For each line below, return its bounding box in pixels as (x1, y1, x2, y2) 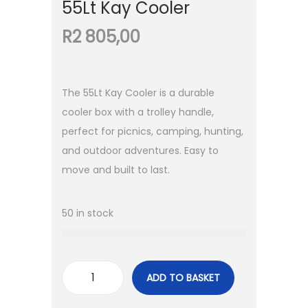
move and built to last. (62, 163, 170, 177)
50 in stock (62, 206, 113, 221)
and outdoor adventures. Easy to (62, 144, 219, 158)
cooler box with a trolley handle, (62, 105, 214, 120)
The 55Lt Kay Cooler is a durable (62, 86, 214, 100)
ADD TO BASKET (146, 271, 220, 285)
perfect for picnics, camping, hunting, (62, 124, 243, 139)
